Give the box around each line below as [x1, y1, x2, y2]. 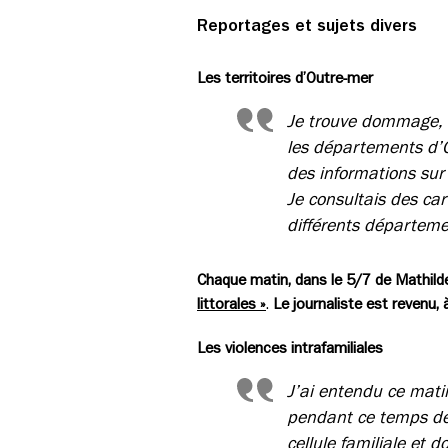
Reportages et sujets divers [197, 15, 417, 34]
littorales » [197, 295, 266, 312]
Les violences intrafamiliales [197, 339, 383, 356]
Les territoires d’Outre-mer [197, 69, 373, 86]
